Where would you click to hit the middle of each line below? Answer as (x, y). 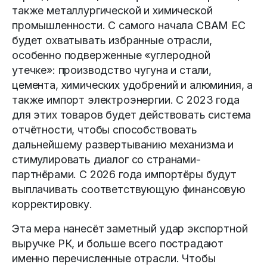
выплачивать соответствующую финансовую (129, 190)
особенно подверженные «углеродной (111, 55)
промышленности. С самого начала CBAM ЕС (129, 26)
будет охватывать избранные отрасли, (112, 41)
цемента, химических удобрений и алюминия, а (133, 85)
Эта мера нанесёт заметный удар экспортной (130, 229)
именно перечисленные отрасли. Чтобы (114, 259)
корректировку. (52, 204)
